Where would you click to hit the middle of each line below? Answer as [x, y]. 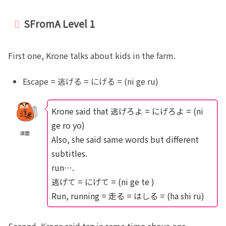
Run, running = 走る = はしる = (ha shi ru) [128, 196]
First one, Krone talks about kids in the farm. [92, 56]
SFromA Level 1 [60, 23]
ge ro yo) [68, 125]
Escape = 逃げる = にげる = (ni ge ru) [91, 81]
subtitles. [69, 154]
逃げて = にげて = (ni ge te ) [103, 182]
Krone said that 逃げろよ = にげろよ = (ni [127, 111]
